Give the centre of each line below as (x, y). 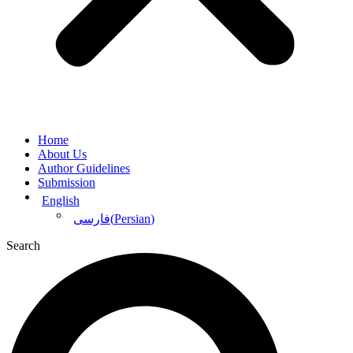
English (60, 200)
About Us (62, 154)
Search (23, 245)
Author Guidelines (84, 168)
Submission (67, 182)
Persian (132, 218)
